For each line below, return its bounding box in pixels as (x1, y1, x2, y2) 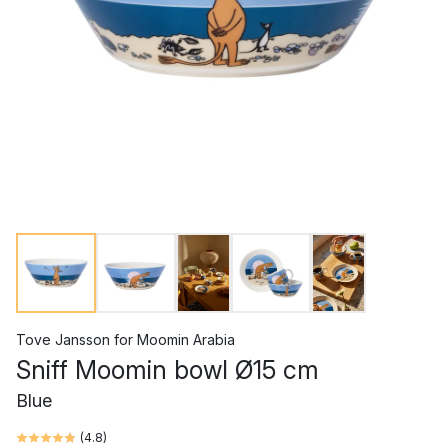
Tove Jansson (16, 331, 110, 348)
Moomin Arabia (137, 331, 235, 348)
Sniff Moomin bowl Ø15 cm (16, 355, 319, 385)
